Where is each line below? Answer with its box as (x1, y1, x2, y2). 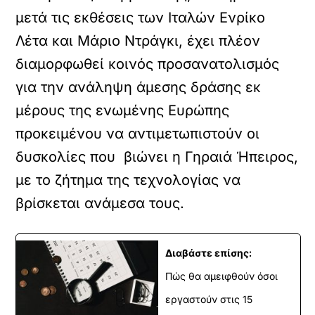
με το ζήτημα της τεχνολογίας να (15, 172, 241, 188)
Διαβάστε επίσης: (165, 247, 252, 259)
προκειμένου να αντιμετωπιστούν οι (15, 125, 260, 142)
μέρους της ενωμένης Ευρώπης (15, 102, 230, 119)
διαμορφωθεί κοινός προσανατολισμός (15, 56, 280, 72)
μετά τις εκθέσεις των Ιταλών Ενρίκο (15, 9, 266, 26)
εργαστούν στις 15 (165, 293, 252, 305)
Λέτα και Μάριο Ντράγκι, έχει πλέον (15, 32, 261, 49)
